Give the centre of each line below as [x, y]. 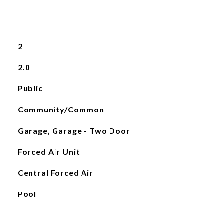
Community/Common [61, 109]
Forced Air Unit [49, 151]
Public [30, 88]
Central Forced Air [55, 173]
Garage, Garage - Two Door [74, 130]
